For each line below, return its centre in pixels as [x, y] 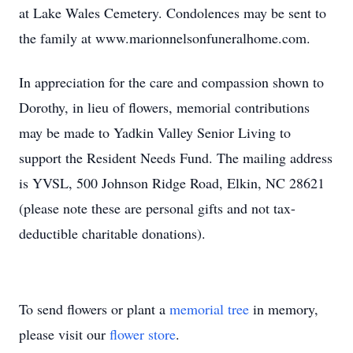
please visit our [64, 334]
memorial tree [209, 309]
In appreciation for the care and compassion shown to [171, 82]
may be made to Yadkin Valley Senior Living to [155, 132]
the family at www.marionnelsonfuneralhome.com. [165, 38]
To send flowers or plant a [94, 309]
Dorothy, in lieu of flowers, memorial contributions [164, 107]
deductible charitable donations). [112, 233]
